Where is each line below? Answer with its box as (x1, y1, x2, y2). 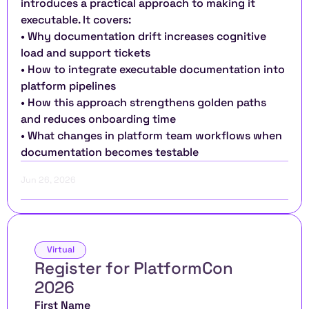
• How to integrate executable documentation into (21, 62, 285, 77)
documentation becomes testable (21, 145, 199, 159)
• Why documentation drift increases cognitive (21, 29, 266, 43)
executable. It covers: (21, 12, 131, 27)
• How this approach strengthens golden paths (21, 95, 266, 110)
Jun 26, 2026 (21, 175, 76, 186)
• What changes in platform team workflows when (21, 128, 282, 143)
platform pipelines (21, 79, 116, 93)
